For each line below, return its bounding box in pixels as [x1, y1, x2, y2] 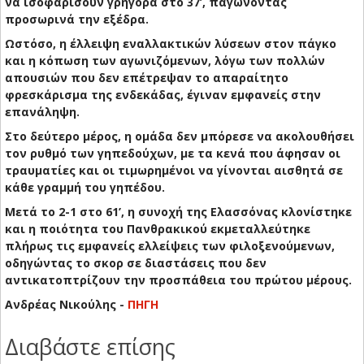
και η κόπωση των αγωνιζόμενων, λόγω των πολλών [5, 53, 325, 69]
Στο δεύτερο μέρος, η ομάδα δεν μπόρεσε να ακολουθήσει [5, 128, 354, 145]
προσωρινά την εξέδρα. [5, 11, 149, 28]
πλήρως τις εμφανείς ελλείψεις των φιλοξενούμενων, [5, 238, 335, 254]
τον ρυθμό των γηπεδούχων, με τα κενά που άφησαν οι [5, 145, 340, 162]
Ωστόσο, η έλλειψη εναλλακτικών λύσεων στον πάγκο [5, 36, 336, 52]
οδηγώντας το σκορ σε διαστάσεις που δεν [5, 255, 266, 271]
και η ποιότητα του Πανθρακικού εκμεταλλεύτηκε [5, 221, 310, 237]
